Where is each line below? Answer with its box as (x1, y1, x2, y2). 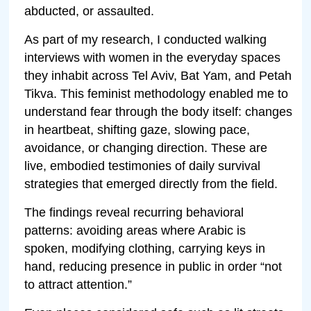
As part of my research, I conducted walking (24, 32, 267, 47)
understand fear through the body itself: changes (24, 104, 293, 119)
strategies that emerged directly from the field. (24, 176, 278, 191)
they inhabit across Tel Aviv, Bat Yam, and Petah (24, 68, 292, 83)
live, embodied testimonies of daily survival (24, 158, 261, 173)
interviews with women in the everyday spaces (24, 50, 281, 65)
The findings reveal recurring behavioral (24, 205, 244, 219)
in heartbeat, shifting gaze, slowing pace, (24, 122, 251, 137)
